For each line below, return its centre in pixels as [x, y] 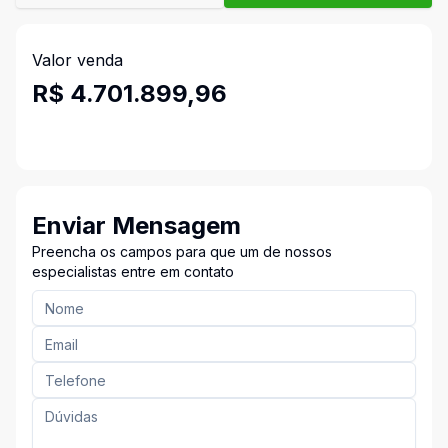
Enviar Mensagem [136, 225]
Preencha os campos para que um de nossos [182, 251]
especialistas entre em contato [133, 271]
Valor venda [77, 60]
